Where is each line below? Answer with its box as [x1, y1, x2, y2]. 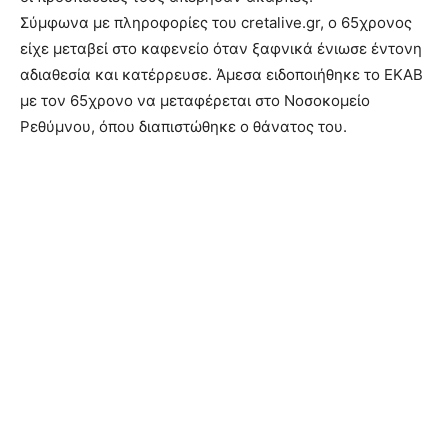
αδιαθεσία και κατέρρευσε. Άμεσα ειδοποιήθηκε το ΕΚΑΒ [20, 64, 423, 84]
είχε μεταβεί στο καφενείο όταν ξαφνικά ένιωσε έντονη [20, 38, 422, 58]
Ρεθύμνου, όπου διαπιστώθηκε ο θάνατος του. [20, 116, 347, 136]
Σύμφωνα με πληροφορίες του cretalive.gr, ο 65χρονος [20, 12, 412, 32]
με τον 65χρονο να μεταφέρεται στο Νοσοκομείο [20, 90, 370, 110]
